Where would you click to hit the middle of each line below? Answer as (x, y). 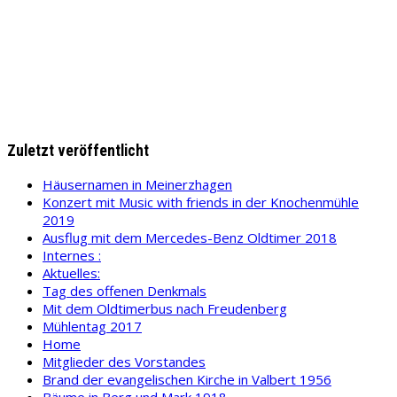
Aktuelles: (71, 272)
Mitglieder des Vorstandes (124, 361)
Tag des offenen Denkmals (125, 290)
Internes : (72, 255)
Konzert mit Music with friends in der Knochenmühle (201, 202)
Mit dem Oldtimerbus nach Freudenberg (165, 308)
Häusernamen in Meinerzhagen (137, 184)
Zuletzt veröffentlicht (78, 150)
